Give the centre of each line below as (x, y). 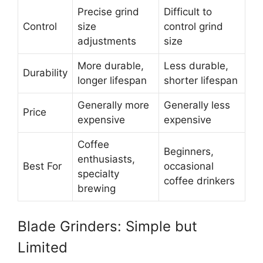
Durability (45, 73)
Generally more (113, 105)
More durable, (111, 65)
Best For (42, 166)
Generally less (197, 105)
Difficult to (188, 11)
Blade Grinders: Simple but (107, 227)
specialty (98, 173)
